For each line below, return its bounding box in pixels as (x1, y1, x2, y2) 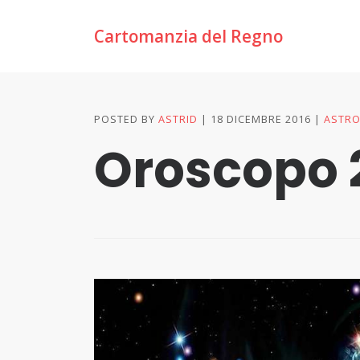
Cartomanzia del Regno (94, 24, 283, 47)
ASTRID (158, 112, 198, 126)
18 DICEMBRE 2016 (211, 112, 311, 126)
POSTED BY (94, 112, 158, 126)
